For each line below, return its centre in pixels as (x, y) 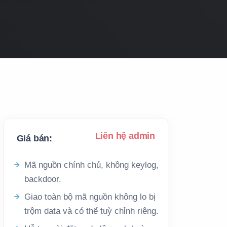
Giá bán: (34, 138)
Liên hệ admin (125, 136)
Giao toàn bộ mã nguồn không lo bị (90, 197)
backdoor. (43, 179)
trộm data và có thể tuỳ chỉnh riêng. (91, 211)
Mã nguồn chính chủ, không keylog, (91, 165)
